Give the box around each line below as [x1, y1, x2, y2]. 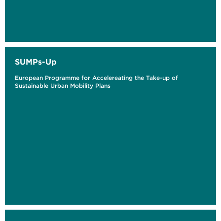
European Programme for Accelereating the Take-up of [15, 74, 178, 82]
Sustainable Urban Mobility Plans [15, 82, 110, 90]
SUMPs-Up [15, 57, 57, 67]
